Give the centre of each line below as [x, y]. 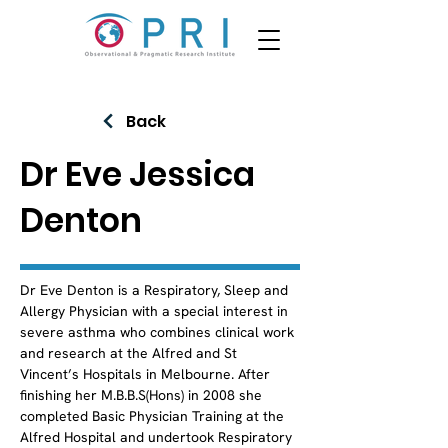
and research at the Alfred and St [130, 353]
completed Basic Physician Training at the [154, 416]
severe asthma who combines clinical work [159, 332]
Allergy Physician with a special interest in [156, 311]
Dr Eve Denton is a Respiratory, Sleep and [156, 290]
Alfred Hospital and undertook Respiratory [158, 437]
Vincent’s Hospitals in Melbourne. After [147, 374]
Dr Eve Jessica [137, 174]
